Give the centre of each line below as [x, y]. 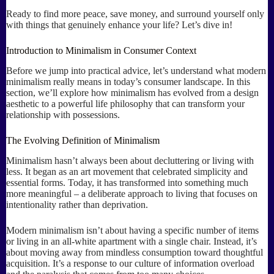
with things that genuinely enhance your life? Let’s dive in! [119, 25]
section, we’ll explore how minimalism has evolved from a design [132, 92]
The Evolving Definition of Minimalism [83, 140]
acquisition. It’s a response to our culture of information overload [130, 263]
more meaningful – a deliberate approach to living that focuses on [132, 193]
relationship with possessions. [63, 114]
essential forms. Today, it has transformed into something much [127, 182]
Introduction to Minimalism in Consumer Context [101, 50]
